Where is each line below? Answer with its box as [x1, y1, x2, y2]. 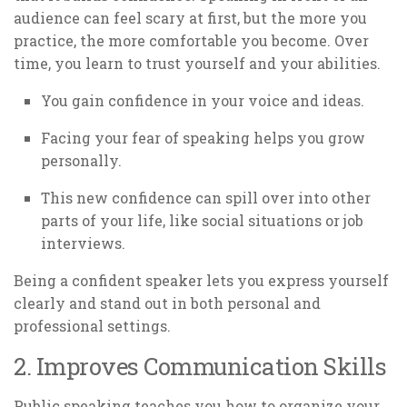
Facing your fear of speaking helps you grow [41, 128, 365, 148]
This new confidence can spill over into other [41, 188, 371, 208]
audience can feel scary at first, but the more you [14, 8, 367, 28]
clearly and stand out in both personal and [14, 293, 321, 313]
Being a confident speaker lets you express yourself [14, 270, 389, 290]
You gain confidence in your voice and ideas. [41, 91, 364, 111]
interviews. [41, 233, 125, 253]
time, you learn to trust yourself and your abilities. [14, 54, 381, 74]
